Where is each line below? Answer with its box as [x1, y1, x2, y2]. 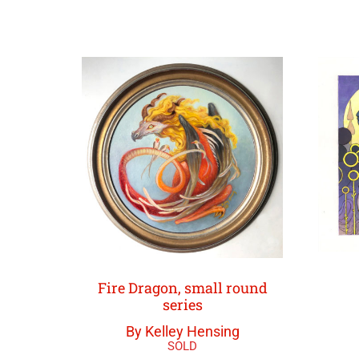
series [162, 295, 203, 315]
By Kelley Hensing [125, 323, 240, 341]
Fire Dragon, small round [97, 278, 268, 298]
